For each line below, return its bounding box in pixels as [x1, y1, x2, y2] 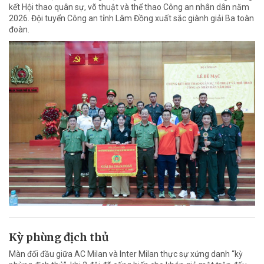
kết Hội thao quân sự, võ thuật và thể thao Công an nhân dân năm [9, 2, 249, 12]
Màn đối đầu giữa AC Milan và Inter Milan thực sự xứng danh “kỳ [9, 249, 243, 259]
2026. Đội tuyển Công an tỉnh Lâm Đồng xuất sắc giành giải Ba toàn [9, 14, 254, 24]
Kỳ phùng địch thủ [9, 230, 109, 244]
